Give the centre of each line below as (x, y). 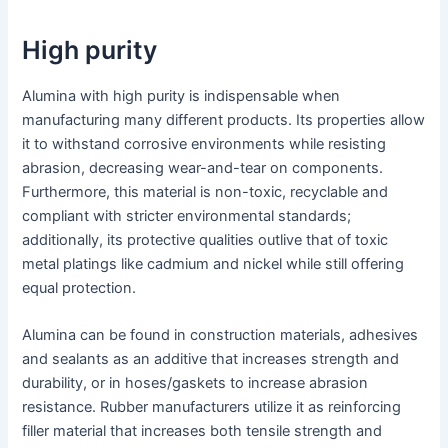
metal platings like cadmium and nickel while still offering (213, 263)
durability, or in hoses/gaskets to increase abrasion (195, 383)
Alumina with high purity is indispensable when (181, 95)
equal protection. (79, 287)
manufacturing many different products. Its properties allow (224, 119)
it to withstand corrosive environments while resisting (204, 143)
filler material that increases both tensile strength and (202, 431)
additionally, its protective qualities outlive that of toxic (205, 239)
